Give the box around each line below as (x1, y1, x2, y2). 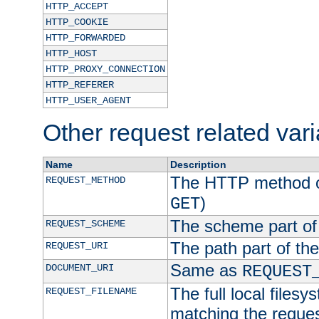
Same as (169, 261, 242, 281)
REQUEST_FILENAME (45, 286, 137, 298)
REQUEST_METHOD (45, 174, 125, 187)
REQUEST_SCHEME (45, 218, 125, 230)
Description (169, 159, 226, 171)
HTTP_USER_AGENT (45, 95, 131, 107)
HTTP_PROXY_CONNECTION (45, 63, 165, 75)
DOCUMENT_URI (45, 262, 114, 274)
